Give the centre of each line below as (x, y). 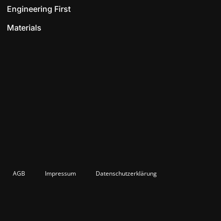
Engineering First (39, 9)
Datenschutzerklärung (126, 174)
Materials (24, 28)
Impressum (60, 174)
